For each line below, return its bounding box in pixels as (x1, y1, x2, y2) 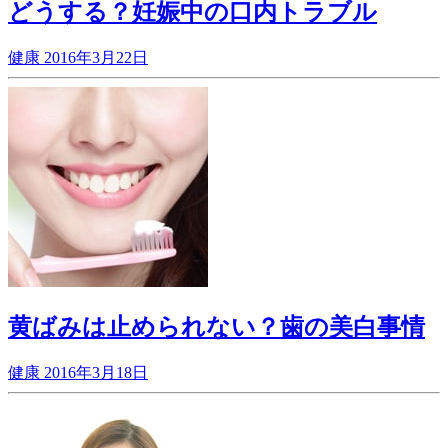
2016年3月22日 (44, 48, 148, 66)
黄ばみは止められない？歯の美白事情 (8, 313, 425, 340)
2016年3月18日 (44, 363, 148, 381)
